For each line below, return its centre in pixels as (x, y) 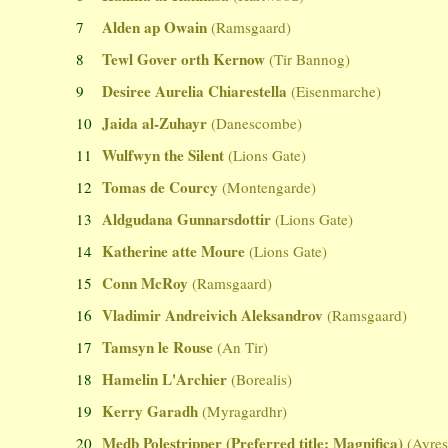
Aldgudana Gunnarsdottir (187, 219)
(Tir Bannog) (310, 59)
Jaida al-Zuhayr (155, 123)
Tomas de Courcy (160, 187)
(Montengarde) (269, 187)
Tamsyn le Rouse (158, 347)
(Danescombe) (257, 123)
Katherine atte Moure (174, 251)
